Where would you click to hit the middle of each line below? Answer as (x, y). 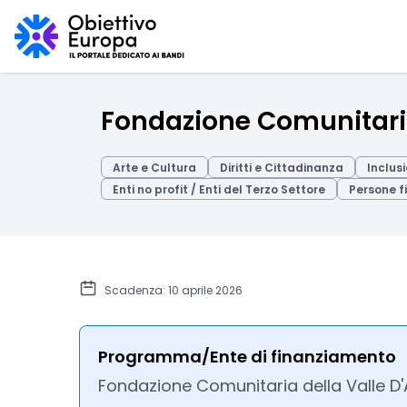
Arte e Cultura (154, 168)
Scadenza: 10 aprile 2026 (174, 290)
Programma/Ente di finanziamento (247, 357)
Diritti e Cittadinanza (282, 168)
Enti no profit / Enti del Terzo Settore (219, 189)
